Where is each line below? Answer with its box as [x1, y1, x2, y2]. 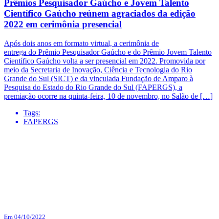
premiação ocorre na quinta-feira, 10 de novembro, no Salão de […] [4, 92, 213, 101]
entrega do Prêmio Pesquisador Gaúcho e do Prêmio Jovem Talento [4, 48, 212, 57]
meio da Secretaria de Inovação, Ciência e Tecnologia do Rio [4, 66, 192, 74]
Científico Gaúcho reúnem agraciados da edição [4, 8, 196, 19]
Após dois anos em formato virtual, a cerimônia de [4, 39, 159, 48]
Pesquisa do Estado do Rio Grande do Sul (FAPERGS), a [4, 83, 182, 92]
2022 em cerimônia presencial [4, 19, 122, 30]
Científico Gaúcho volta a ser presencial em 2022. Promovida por [4, 57, 205, 66]
